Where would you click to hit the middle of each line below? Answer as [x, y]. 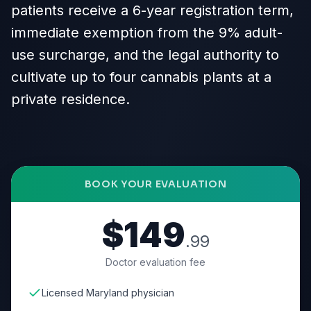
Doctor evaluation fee [155, 262]
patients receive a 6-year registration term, [152, 10]
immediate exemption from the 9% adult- [147, 33]
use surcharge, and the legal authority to [145, 55]
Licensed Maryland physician [108, 293]
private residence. [70, 99]
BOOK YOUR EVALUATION [155, 184]
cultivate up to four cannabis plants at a [141, 77]
